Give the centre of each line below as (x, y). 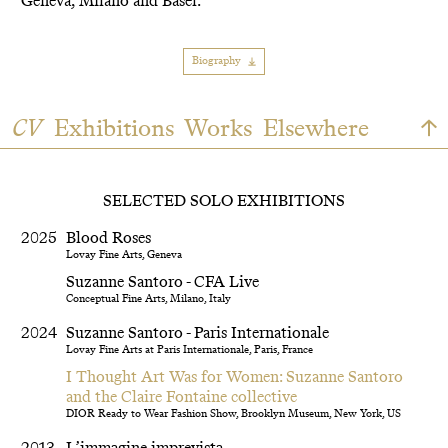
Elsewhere (315, 127)
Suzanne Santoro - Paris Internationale (198, 332)
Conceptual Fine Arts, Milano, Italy (149, 299)
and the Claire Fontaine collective (182, 397)
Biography (216, 61)
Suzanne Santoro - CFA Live (163, 282)
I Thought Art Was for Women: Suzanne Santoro (235, 377)
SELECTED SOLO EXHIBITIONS (224, 201)
